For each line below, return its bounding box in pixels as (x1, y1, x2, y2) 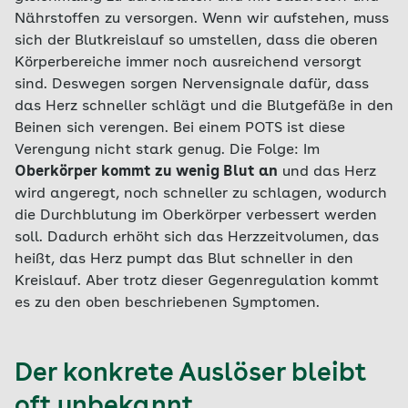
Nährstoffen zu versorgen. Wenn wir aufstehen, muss (15, 12, 389, 26)
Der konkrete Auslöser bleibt (15, 362, 366, 387)
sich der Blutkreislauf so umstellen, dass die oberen (15, 34, 378, 48)
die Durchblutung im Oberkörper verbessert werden (15, 209, 377, 223)
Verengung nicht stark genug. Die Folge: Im (15, 143, 320, 158)
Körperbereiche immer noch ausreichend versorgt (15, 56, 362, 70)
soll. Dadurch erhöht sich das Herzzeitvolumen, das (15, 230, 379, 245)
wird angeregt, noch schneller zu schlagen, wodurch (15, 187, 387, 201)
